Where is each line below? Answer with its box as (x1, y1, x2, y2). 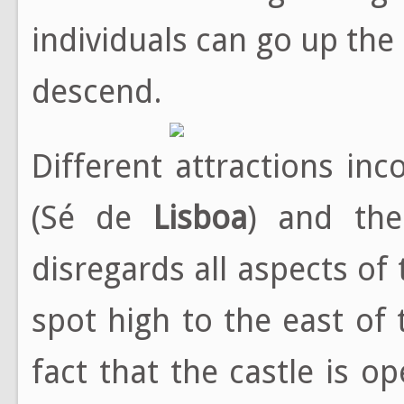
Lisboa (152, 198, 247, 237)
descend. (32, 72, 162, 111)
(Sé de (32, 198, 153, 237)
